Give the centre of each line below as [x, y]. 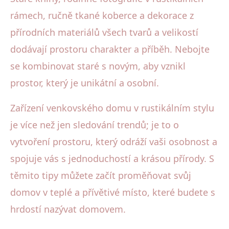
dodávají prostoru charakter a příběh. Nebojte [110, 49]
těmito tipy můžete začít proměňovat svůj [101, 175]
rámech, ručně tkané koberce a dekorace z [102, 15]
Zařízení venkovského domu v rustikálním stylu [112, 108]
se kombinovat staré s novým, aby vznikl [98, 66]
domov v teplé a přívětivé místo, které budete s [113, 192]
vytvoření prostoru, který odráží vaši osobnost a [114, 141]
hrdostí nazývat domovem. [68, 209]
